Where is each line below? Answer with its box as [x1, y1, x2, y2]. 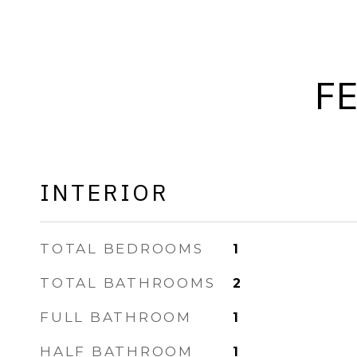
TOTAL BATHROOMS [40, 275, 216, 291]
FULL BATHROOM [40, 309, 192, 325]
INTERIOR [40, 177, 169, 207]
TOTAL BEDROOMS [40, 241, 204, 257]
